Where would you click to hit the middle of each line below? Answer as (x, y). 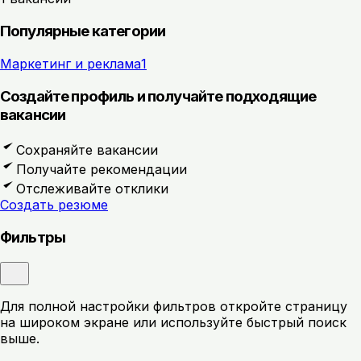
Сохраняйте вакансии (87, 150)
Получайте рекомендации (102, 170)
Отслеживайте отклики (92, 189)
